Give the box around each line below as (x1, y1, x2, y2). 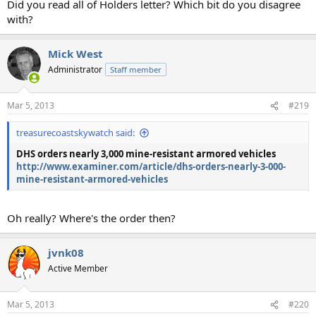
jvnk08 (48, 245, 84, 260)
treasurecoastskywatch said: (16, 126, 135, 140)
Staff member (110, 63, 162, 75)
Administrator (48, 63, 102, 75)
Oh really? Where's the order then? (7, 210, 176, 225)
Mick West (48, 46, 103, 61)
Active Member (48, 262, 108, 274)
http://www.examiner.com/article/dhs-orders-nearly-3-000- (16, 160, 286, 174)
